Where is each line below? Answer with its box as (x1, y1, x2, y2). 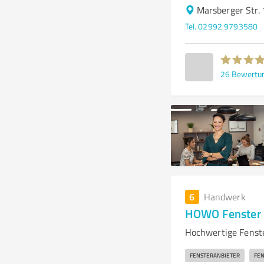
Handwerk (203, 190, 246, 203)
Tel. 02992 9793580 (184, 21, 258, 32)
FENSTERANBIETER (189, 251, 240, 259)
